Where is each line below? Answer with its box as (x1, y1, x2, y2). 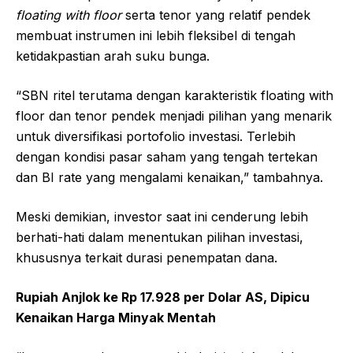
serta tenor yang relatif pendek (125, 6, 310, 23)
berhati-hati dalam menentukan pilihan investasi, (16, 229, 303, 245)
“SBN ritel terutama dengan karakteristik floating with (16, 87, 333, 103)
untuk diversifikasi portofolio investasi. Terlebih (16, 128, 295, 144)
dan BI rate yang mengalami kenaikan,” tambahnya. (16, 169, 323, 185)
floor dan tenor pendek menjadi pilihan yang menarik (16, 107, 332, 124)
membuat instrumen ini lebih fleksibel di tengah (16, 27, 295, 43)
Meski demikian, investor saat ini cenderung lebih (16, 208, 308, 225)
